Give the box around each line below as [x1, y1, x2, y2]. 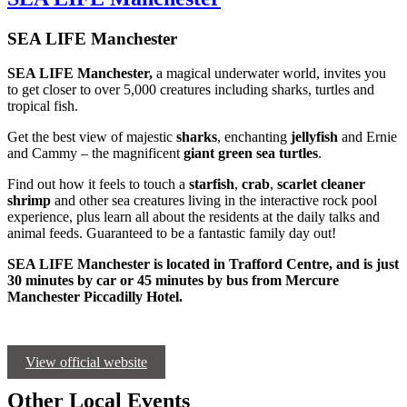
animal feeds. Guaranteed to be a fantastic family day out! [7, 225, 336, 242]
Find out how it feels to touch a [7, 176, 189, 193]
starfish [189, 176, 234, 193]
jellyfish [291, 129, 338, 145]
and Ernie [338, 129, 397, 145]
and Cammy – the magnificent [7, 145, 184, 162]
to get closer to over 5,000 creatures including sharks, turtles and [7, 82, 374, 98]
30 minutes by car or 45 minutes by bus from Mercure [7, 273, 339, 289]
